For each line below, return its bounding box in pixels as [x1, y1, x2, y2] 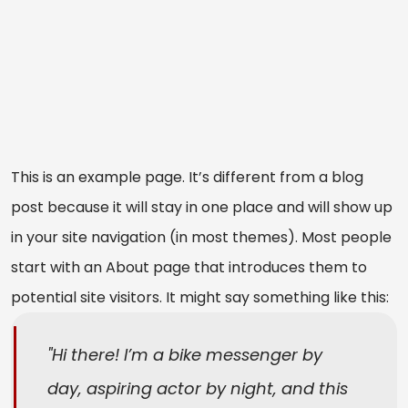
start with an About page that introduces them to [11, 257, 367, 279]
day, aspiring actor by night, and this [47, 377, 348, 401]
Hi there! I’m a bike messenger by [52, 343, 322, 367]
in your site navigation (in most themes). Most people [11, 227, 392, 249]
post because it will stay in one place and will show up [11, 197, 393, 219]
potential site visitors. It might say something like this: [11, 287, 389, 309]
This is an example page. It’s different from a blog [11, 167, 363, 189]
